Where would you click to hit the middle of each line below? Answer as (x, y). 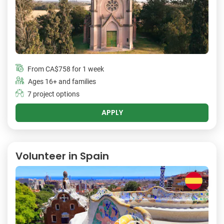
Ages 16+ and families (62, 82)
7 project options (53, 94)
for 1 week (87, 69)
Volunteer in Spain (62, 156)
